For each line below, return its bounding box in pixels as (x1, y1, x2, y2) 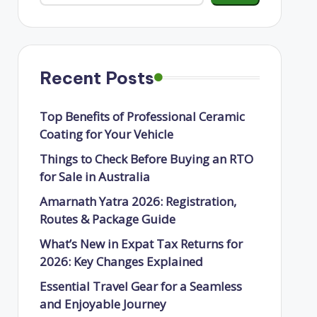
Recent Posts (39, 67, 154, 88)
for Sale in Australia (39, 168, 150, 185)
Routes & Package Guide (39, 210, 175, 227)
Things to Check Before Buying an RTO (39, 150, 253, 167)
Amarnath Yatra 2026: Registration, (39, 192, 236, 209)
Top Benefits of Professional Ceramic (39, 108, 245, 125)
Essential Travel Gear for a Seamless (39, 277, 242, 294)
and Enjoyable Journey (39, 295, 166, 312)
